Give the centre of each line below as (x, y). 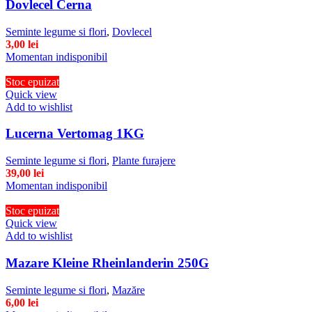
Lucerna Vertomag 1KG (75, 134)
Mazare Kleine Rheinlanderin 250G (107, 263)
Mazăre (128, 290)
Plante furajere (144, 161)
